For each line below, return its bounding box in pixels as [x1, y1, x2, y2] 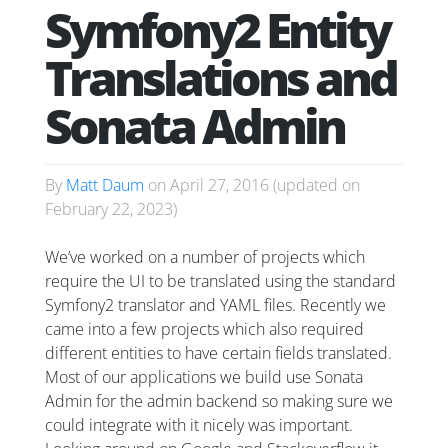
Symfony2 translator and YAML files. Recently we [45, 294, 386, 317]
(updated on [269, 174, 360, 197]
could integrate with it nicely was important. [45, 414, 353, 437]
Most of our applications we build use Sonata [45, 366, 363, 389]
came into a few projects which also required [45, 318, 364, 341]
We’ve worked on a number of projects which [45, 246, 365, 269]
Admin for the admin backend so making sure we [45, 390, 393, 413]
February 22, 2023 [45, 198, 173, 221]
